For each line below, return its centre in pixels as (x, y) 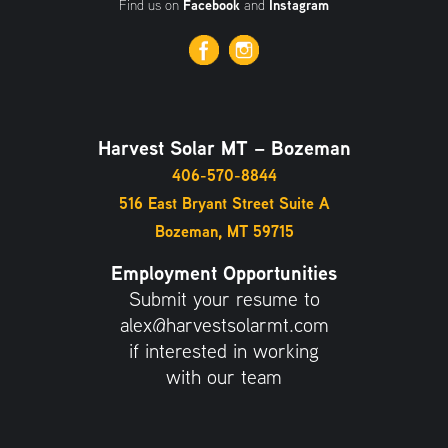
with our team (224, 377)
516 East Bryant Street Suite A (224, 204)
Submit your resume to (224, 299)
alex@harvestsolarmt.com (224, 325)
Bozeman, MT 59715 (224, 232)
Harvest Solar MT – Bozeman (224, 148)
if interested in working (224, 351)
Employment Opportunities (224, 273)
